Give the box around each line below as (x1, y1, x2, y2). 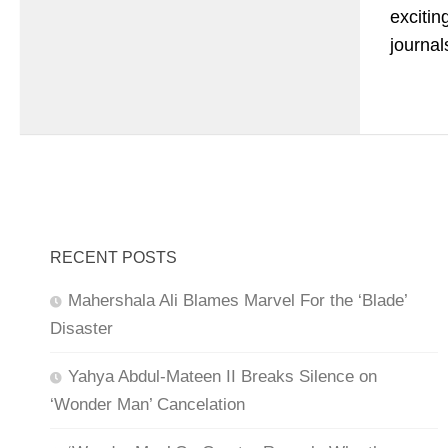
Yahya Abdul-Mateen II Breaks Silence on (68, 366, 377, 386)
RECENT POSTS (50, 248, 177, 266)
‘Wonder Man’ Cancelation (50, 394, 245, 414)
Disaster (50, 318, 113, 338)
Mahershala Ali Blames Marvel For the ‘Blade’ (68, 290, 407, 310)
